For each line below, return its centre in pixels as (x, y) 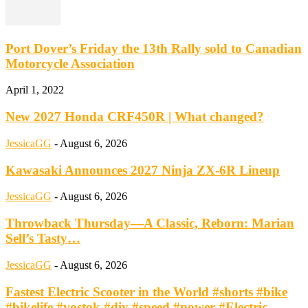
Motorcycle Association (70, 63)
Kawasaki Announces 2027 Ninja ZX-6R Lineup (143, 170)
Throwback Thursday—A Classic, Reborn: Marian (150, 223)
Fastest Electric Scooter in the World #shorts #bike (146, 291)
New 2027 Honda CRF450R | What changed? (135, 117)
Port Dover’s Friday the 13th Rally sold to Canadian (154, 48)
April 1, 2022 (35, 90)
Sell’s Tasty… (43, 239)
